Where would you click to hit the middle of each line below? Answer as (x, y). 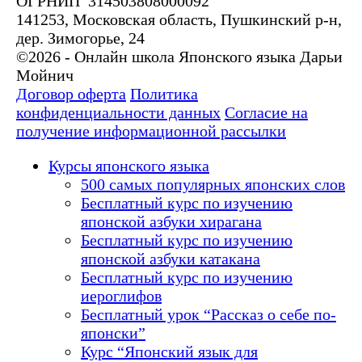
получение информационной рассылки (151, 130)
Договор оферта (71, 93)
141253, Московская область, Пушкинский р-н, (179, 19)
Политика (164, 93)
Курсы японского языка (129, 165)
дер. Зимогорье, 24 (80, 38)
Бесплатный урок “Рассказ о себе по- (208, 314)
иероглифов (121, 295)
